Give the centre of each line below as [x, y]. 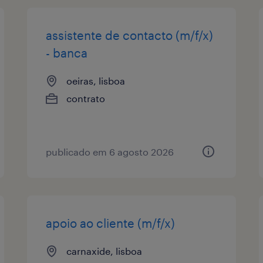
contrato [86, 98]
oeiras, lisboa [96, 80]
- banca [67, 53]
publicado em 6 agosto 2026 [110, 151]
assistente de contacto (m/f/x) [130, 35]
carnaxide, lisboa [104, 251]
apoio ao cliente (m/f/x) [111, 223]
